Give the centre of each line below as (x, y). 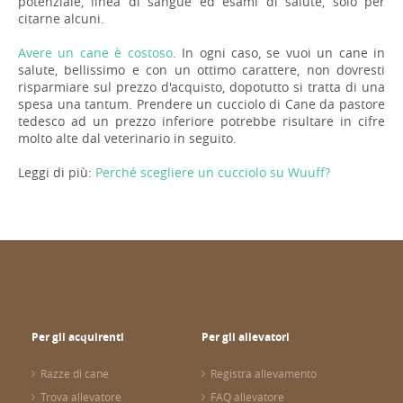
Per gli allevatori (246, 337)
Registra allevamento (264, 373)
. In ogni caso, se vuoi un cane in (279, 52)
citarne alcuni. (61, 18)
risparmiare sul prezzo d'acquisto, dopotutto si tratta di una (201, 86)
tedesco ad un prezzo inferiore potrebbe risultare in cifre (201, 121)
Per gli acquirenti (78, 337)
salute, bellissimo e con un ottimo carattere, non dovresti (201, 69)
